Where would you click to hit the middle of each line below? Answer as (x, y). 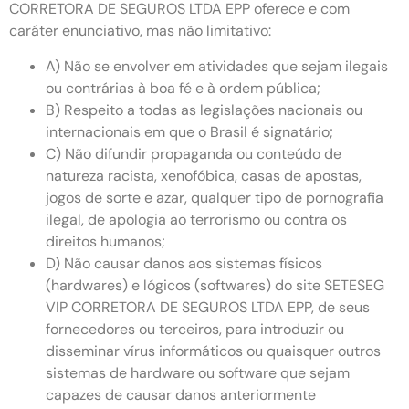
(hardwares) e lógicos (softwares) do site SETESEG (215, 285)
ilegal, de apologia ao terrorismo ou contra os (196, 219)
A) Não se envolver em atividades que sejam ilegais (217, 66)
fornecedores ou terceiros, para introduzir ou (195, 329)
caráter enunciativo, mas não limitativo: (140, 31)
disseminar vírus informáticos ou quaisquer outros (213, 351)
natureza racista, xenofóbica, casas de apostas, (204, 175)
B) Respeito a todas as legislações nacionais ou (204, 110)
